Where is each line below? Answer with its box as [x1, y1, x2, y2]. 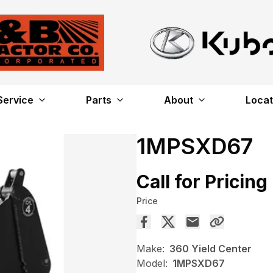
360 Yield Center [169, 243, 252, 255]
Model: [136, 257, 168, 270]
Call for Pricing [136, 171, 268, 193]
